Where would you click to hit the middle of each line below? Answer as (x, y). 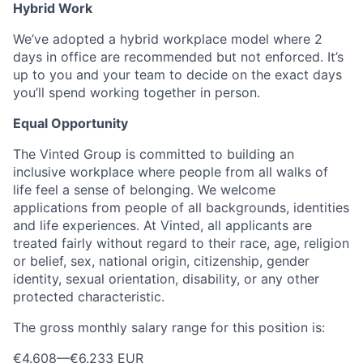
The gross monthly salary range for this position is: (169, 327)
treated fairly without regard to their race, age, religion (181, 243)
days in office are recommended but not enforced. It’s (178, 56)
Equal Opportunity (70, 123)
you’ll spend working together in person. (137, 92)
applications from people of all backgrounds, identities (181, 207)
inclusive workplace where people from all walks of (171, 171)
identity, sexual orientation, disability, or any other (166, 278)
